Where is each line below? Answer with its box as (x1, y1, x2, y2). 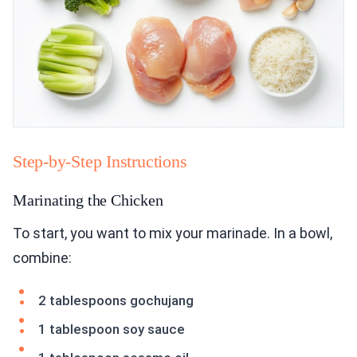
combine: (13, 249, 72, 267)
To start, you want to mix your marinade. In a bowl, (13, 225, 332, 242)
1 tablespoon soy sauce (38, 321, 185, 338)
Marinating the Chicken (13, 191, 163, 210)
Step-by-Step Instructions (13, 151, 187, 172)
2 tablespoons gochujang (38, 292, 194, 309)
